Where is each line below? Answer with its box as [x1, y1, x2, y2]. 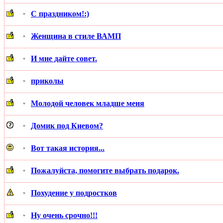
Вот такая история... [31, 143, 105, 152]
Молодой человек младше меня [31, 99, 144, 108]
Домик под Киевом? [31, 121, 103, 130]
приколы [31, 76, 64, 85]
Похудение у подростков [31, 188, 117, 197]
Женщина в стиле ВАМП [31, 31, 121, 40]
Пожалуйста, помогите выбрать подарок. [31, 166, 179, 175]
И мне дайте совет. [31, 54, 97, 63]
